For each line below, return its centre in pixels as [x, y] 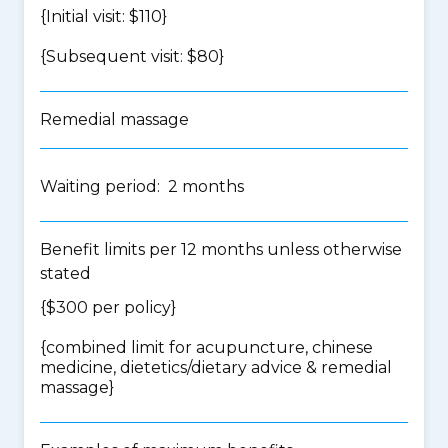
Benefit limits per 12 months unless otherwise [221, 249]
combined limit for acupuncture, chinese [209, 347]
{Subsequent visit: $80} [132, 56]
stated [65, 273]
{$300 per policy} [108, 307]
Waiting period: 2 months [142, 186]
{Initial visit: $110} [103, 16]
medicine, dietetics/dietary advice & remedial [216, 367]
